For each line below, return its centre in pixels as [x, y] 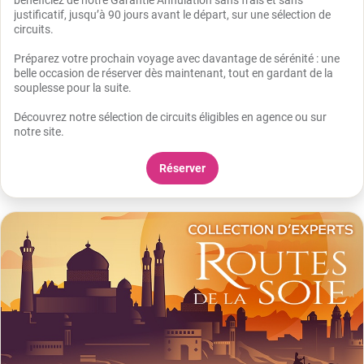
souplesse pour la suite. [74, 87]
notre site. [39, 131]
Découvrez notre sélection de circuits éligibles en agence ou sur [170, 117]
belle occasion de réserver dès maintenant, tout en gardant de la [173, 73]
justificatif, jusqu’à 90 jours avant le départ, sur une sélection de [172, 14]
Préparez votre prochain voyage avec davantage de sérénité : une [177, 58]
